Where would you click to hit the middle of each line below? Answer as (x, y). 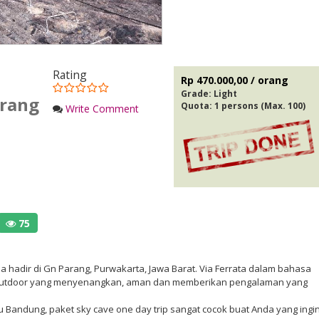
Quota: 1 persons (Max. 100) (243, 106)
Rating (70, 75)
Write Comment (102, 109)
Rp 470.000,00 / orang (235, 80)
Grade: (197, 94)
